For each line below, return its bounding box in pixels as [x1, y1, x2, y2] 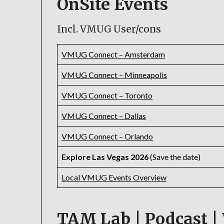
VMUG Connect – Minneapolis [61, 70, 167, 80]
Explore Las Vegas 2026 [61, 152, 149, 162]
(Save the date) [148, 152, 201, 162]
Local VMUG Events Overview [61, 172, 167, 182]
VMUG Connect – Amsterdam [61, 49, 165, 59]
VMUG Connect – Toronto [61, 90, 153, 100]
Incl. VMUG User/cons [57, 23, 161, 35]
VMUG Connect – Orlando [61, 131, 153, 141]
